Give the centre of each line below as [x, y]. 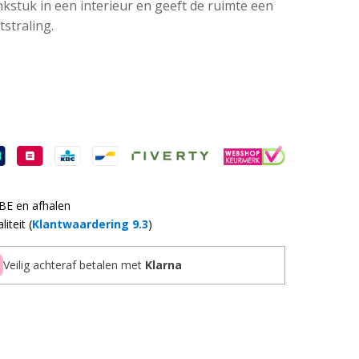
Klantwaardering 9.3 [90, 224]
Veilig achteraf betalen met [74, 265]
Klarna [163, 265]
